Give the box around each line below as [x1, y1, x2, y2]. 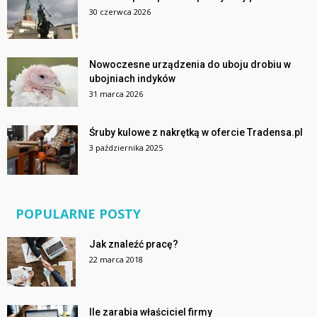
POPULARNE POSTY [16, 204, 141, 222]
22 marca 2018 [89, 253, 143, 265]
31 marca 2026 [89, 88, 143, 99]
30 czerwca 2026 [89, 6, 151, 17]
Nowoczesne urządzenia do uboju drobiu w [89, 58, 291, 70]
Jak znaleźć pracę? [89, 238, 178, 250]
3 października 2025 [89, 142, 163, 153]
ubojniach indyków [89, 72, 175, 84]
